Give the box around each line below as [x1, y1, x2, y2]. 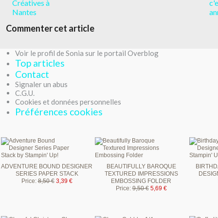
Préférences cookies [15, 106, 103, 117]
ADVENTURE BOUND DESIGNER [1, 163, 92, 170]
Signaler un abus [15, 79, 68, 89]
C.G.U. [15, 88, 35, 97]
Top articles [15, 57, 65, 69]
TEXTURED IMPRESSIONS [104, 170, 178, 177]
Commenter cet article [6, 22, 94, 34]
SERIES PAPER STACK [15, 170, 78, 177]
